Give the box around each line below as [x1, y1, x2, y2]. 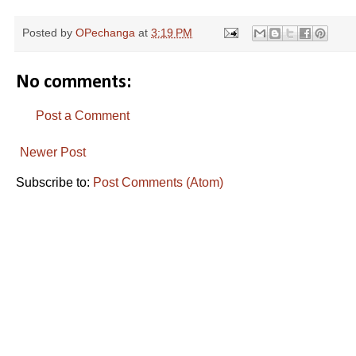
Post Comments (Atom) [93, 175, 223, 189]
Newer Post [20, 145, 86, 159]
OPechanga [75, 25, 135, 39]
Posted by [22, 25, 75, 39]
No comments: [16, 72, 131, 92]
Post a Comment [36, 108, 130, 122]
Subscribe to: [16, 175, 93, 189]
